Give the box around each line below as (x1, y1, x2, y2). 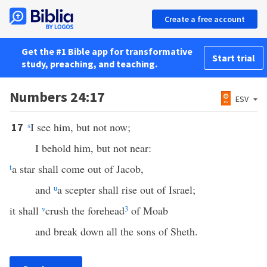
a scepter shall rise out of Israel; (57, 182, 195, 197)
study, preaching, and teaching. (21, 58, 157, 70)
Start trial (212, 52, 255, 64)
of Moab (128, 203, 168, 218)
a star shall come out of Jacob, (12, 162, 144, 176)
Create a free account (164, 14, 245, 24)
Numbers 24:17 (10, 88, 105, 106)
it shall (10, 203, 42, 218)
